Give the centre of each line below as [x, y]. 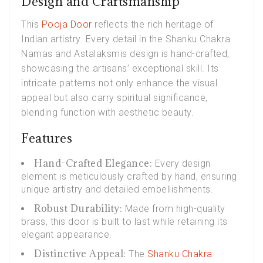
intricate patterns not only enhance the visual [119, 83]
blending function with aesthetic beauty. [107, 112]
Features [47, 138]
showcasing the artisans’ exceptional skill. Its [120, 68]
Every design [181, 163]
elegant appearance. [67, 234]
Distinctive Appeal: [80, 253]
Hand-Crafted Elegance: [93, 163]
